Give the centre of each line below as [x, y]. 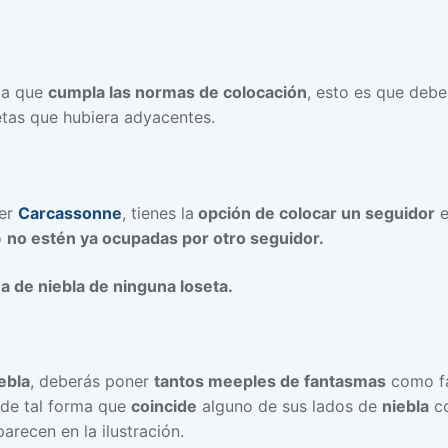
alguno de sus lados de [289, 406]
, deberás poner [92, 381]
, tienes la [158, 213]
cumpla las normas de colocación [177, 92]
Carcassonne [70, 213]
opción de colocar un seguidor [314, 213]
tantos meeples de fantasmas [270, 381]
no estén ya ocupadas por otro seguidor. [165, 238]
